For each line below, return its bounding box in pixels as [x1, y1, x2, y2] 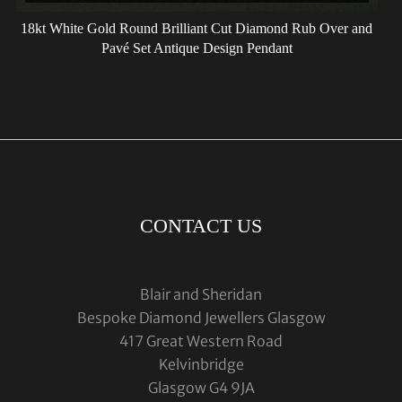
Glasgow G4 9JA [147, 378, 255, 397]
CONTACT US [140, 214, 262, 237]
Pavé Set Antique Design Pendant [100, 39, 293, 56]
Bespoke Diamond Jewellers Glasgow [76, 308, 326, 327]
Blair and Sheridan [140, 284, 262, 303]
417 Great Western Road [119, 331, 283, 350]
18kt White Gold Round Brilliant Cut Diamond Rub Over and [21, 20, 373, 36]
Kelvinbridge [158, 354, 244, 373]
